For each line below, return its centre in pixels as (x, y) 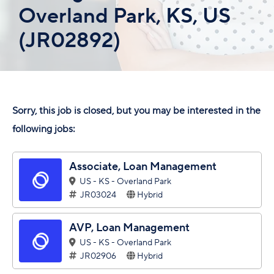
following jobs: (44, 129)
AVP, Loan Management (129, 228)
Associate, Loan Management (143, 166)
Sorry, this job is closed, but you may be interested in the (136, 110)
